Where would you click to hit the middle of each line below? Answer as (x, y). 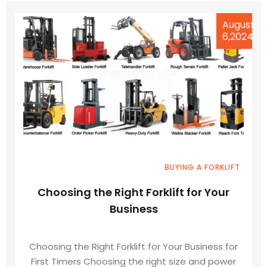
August (238, 25)
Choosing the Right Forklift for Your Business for (133, 246)
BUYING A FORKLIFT (202, 167)
